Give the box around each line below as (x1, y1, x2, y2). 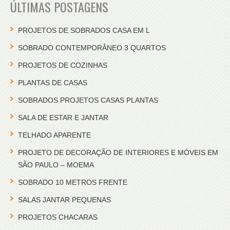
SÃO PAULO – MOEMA (18, 161, 94, 169)
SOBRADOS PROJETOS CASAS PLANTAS (18, 96, 158, 105)
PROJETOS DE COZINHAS (18, 61, 107, 70)
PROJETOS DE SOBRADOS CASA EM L (18, 26, 150, 35)
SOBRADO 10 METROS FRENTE (18, 178, 127, 187)
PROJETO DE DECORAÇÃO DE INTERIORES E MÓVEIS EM (18, 148, 218, 157)
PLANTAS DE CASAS (18, 79, 87, 87)
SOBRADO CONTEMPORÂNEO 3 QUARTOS (18, 44, 166, 52)
